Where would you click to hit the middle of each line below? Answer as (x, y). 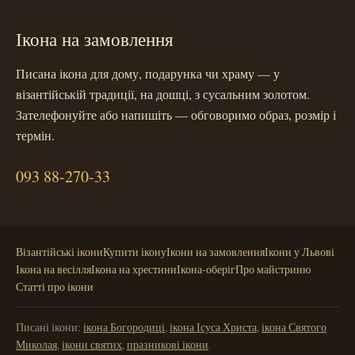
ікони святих (92, 344)
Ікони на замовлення (216, 252)
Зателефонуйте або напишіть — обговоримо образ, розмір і (176, 114)
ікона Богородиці (124, 327)
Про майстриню (273, 269)
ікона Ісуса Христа (213, 327)
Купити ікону (135, 252)
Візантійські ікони (59, 252)
